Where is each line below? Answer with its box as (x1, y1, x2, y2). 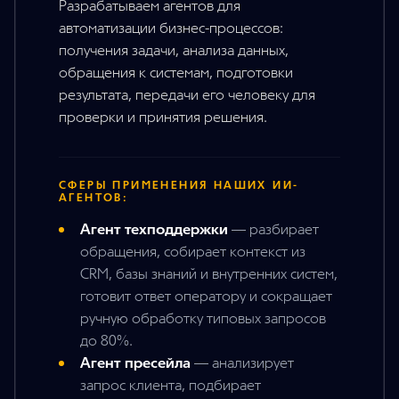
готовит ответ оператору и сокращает (80, 288, 332, 305)
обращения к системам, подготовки (59, 64, 293, 82)
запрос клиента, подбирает (80, 377, 261, 395)
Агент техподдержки (80, 221, 228, 239)
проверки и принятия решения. (59, 109, 267, 126)
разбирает (249, 221, 319, 239)
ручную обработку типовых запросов (80, 310, 326, 328)
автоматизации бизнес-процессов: (59, 20, 283, 37)
